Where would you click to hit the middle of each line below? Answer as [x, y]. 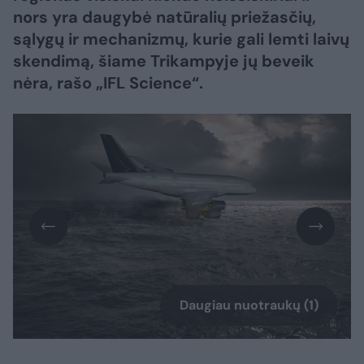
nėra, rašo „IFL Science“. [108, 83]
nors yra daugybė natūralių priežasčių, [165, 17]
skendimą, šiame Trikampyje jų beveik [164, 61]
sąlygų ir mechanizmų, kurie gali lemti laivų [181, 39]
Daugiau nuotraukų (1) [249, 305]
